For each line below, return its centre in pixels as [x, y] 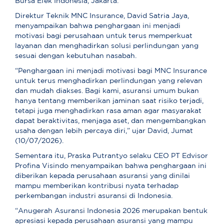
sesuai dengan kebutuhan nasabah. [76, 56]
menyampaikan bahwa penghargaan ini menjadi [98, 26]
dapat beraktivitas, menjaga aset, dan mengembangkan [110, 121]
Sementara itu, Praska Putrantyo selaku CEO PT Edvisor [111, 156]
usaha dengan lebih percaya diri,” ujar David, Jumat [104, 131]
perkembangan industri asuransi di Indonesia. [94, 196]
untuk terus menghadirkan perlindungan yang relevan [109, 81]
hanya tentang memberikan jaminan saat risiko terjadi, [109, 101]
